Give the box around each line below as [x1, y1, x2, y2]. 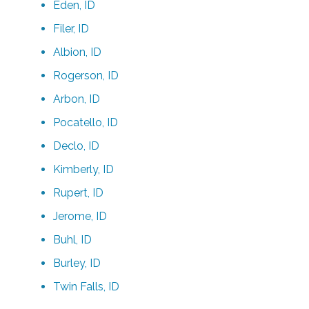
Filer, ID [53, 21, 90, 35]
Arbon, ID [53, 92, 101, 106]
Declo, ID [53, 139, 100, 152]
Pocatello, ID [53, 115, 119, 129]
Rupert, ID [53, 186, 104, 199]
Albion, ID [53, 45, 102, 59]
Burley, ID [53, 256, 101, 270]
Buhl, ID [53, 232, 92, 246]
